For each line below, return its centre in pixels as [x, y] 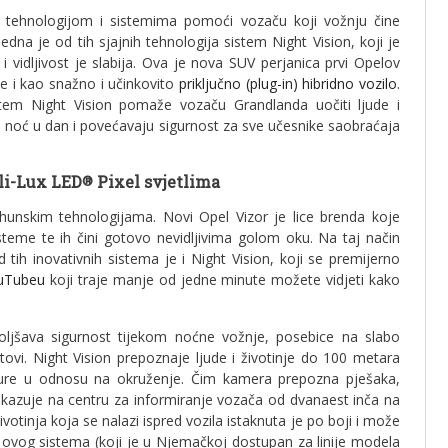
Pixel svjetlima [156, 181]
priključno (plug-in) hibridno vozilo [288, 83]
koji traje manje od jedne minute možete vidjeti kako [222, 279]
